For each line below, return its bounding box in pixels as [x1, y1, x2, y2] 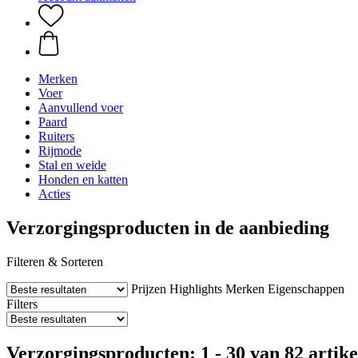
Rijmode [38, 144, 82, 157]
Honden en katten [38, 173, 128, 186]
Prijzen [131, 281, 166, 296]
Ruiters [38, 129, 74, 143]
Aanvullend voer [38, 101, 123, 114]
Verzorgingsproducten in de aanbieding [6, 217, 329, 238]
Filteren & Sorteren [6, 254, 103, 268]
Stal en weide [38, 158, 106, 172]
